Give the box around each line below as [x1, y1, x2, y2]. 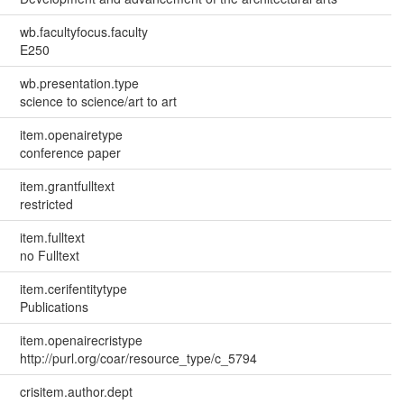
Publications [19, 297, 88, 316]
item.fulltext [19, 227, 85, 246]
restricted [19, 194, 73, 213]
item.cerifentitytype [19, 279, 127, 298]
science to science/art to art [19, 91, 177, 110]
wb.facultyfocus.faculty [19, 22, 148, 41]
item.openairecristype [19, 330, 142, 349]
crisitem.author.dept [19, 381, 133, 400]
